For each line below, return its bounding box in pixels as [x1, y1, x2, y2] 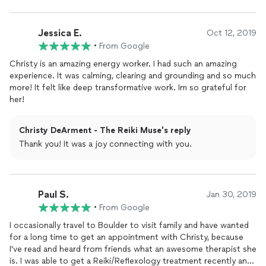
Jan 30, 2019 [207, 189, 256, 199]
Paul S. [38, 188, 69, 200]
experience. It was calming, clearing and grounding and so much [9, 71, 256, 81]
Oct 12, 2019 [207, 28, 256, 38]
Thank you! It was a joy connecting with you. [19, 139, 192, 149]
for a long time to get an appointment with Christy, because [9, 232, 243, 242]
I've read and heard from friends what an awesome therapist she [9, 244, 256, 254]
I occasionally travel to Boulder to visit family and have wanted [9, 220, 249, 230]
